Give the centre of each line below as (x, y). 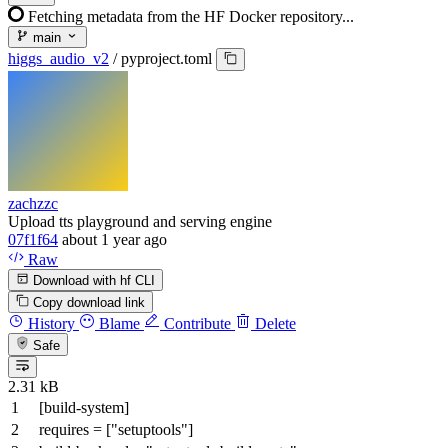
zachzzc (33, 203)
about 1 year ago (114, 239)
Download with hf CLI (92, 280)
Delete (273, 324)
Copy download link (89, 303)
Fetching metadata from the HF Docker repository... (191, 16)
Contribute (195, 324)
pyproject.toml (166, 59)
